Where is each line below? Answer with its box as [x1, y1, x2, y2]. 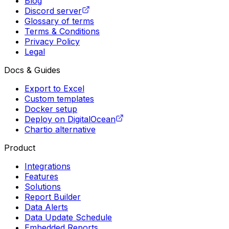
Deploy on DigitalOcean [25, 113, 116, 124]
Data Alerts [25, 201, 68, 212]
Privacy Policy [25, 36, 80, 47]
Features [25, 171, 58, 181]
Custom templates [25, 93, 94, 104]
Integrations [25, 161, 71, 171]
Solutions [25, 181, 61, 192]
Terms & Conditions [25, 26, 100, 36]
